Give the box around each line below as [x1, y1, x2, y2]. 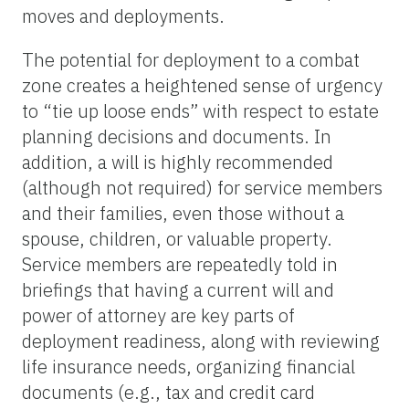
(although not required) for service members [22, 174, 383, 200]
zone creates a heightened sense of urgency [22, 72, 383, 98]
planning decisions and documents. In [22, 123, 331, 149]
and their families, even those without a [22, 200, 344, 225]
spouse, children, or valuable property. [22, 225, 332, 251]
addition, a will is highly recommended [22, 149, 333, 174]
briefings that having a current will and [22, 277, 334, 302]
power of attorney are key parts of [22, 302, 295, 328]
